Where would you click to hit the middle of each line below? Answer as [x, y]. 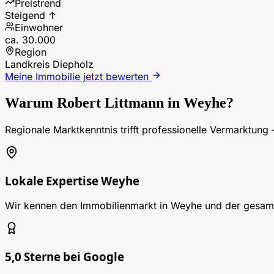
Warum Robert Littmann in [94, 102]
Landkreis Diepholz [49, 65]
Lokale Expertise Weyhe [72, 181]
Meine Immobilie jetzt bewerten [78, 77]
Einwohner [39, 28]
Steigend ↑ [31, 16]
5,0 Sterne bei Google [65, 257]
